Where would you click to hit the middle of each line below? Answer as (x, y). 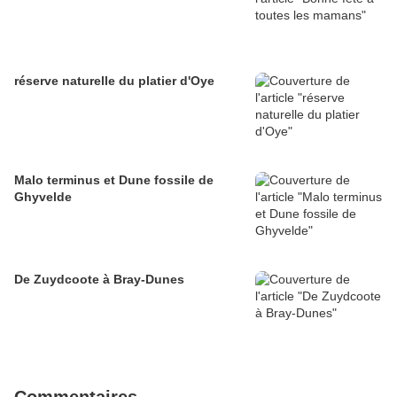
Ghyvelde (43, 197)
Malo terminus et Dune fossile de (114, 180)
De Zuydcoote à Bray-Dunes (99, 279)
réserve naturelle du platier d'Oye (114, 81)
